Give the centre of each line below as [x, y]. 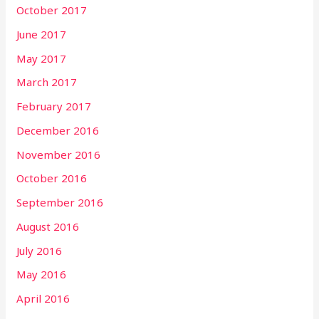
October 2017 [52, 10]
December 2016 [58, 130]
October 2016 [52, 178]
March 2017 [47, 82]
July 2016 [40, 250]
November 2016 [59, 154]
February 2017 [54, 106]
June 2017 [42, 34]
